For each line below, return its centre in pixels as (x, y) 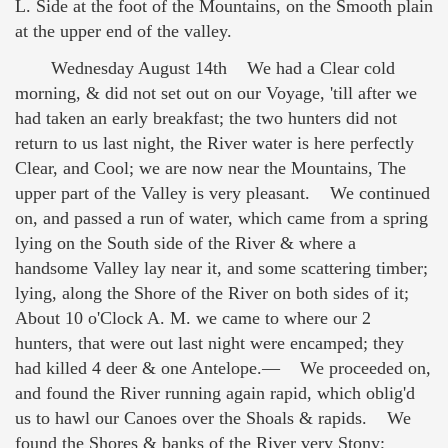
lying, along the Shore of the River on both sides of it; (212, 293)
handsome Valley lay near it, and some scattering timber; (221, 268)
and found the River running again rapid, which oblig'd (215, 393)
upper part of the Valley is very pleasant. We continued (222, 193)
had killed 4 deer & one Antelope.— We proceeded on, (223, 368)
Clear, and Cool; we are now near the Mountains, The (210, 168)
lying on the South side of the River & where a (185, 243)
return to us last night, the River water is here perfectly (214, 143)
